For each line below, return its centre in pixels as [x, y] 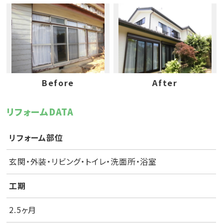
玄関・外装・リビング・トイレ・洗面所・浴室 [83, 162]
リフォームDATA [40, 111]
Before [58, 82]
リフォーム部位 [36, 138]
